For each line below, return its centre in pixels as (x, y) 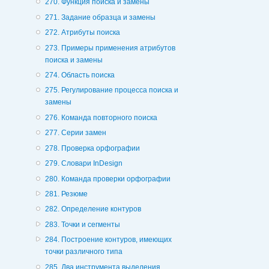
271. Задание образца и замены (100, 17)
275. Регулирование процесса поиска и (111, 90)
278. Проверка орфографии (92, 148)
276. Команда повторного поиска (101, 117)
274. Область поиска (80, 75)
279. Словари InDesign (83, 164)
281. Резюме (66, 194)
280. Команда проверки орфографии (107, 179)
